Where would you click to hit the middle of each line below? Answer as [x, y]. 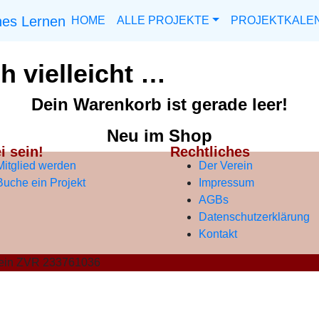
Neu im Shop [159, 136]
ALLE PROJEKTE [163, 20]
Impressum [226, 183]
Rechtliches [210, 152]
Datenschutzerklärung [254, 217]
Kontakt [218, 234]
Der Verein [226, 166]
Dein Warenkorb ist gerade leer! [159, 105]
